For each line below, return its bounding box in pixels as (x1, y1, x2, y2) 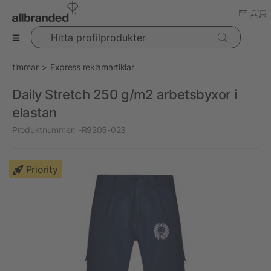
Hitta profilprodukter (30, 27, 107, 37)
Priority (25, 163, 58, 175)
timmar (12, 62, 39, 72)
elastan (12, 105, 57, 120)
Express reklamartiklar (50, 62, 134, 72)
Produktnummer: (12, 125, 76, 135)
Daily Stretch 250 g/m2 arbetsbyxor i (12, 87, 237, 102)
